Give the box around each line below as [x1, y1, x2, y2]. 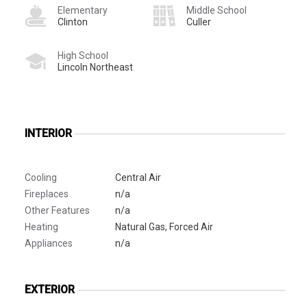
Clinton [58, 16, 88, 27]
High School [58, 49, 108, 61]
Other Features [25, 204, 90, 216]
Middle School [186, 4, 247, 16]
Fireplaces [25, 188, 69, 199]
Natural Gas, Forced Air [115, 221, 213, 232]
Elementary [58, 4, 108, 16]
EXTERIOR [25, 282, 75, 296]
